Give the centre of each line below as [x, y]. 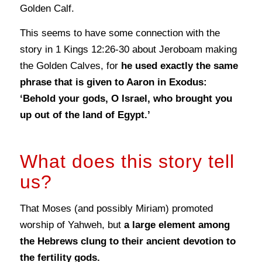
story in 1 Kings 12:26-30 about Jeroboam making [128, 50]
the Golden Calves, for [70, 66]
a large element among [177, 225]
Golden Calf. [47, 8]
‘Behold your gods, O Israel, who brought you [126, 99]
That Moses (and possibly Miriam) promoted [116, 209]
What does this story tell [127, 162]
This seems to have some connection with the [120, 33]
